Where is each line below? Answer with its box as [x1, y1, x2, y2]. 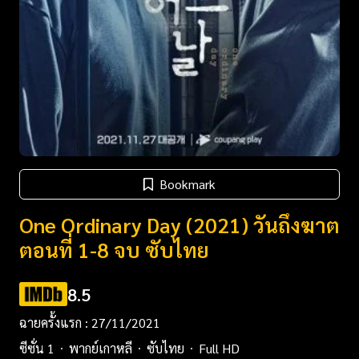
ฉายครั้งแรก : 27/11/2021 [19, 313, 160, 331]
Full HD [199, 339, 240, 357]
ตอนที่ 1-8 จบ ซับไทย [19, 235, 209, 263]
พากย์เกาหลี [69, 339, 132, 357]
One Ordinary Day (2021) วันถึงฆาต [19, 210, 340, 238]
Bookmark [159, 175, 216, 192]
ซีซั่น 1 [19, 339, 54, 357]
